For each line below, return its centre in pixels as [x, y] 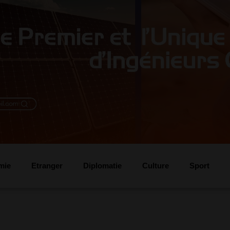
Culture [155, 166]
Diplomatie [102, 166]
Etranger [47, 166]
